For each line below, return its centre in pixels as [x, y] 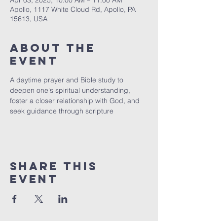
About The [53, 48]
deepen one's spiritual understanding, [71, 90]
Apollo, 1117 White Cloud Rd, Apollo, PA [73, 9]
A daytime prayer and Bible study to [68, 80]
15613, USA [29, 19]
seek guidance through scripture [62, 111]
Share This [54, 166]
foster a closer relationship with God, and [76, 101]
